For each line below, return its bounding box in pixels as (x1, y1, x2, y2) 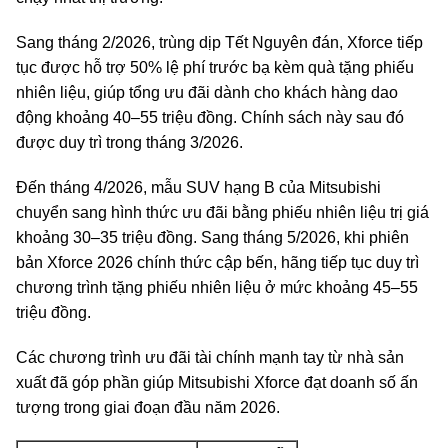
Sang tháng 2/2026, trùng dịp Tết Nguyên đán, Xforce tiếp (16, 34, 423, 51)
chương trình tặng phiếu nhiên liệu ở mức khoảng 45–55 (16, 279, 418, 296)
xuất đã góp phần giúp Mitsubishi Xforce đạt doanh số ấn (16, 374, 418, 391)
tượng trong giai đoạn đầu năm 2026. (16, 399, 280, 416)
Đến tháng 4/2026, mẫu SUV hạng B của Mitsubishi (16, 179, 381, 196)
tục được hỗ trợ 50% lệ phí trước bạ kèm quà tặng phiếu (16, 59, 414, 76)
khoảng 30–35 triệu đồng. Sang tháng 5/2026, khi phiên (16, 229, 409, 246)
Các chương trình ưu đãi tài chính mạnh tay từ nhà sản (16, 349, 404, 366)
